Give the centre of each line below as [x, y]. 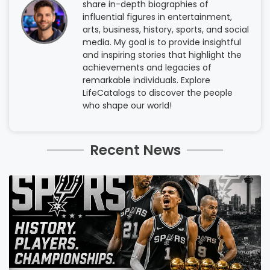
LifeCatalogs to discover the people [158, 93]
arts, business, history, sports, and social [166, 30]
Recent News [135, 150]
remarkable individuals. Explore [146, 80]
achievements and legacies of [147, 68]
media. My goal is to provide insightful [162, 42]
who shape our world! [127, 106]
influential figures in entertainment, [157, 17]
